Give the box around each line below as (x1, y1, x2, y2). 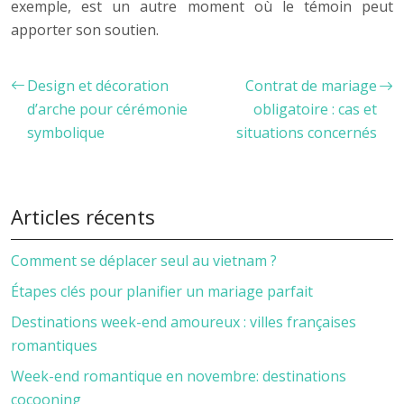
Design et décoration (27, 75, 169, 96)
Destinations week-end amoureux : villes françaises (11, 311, 356, 332)
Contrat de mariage (245, 75, 377, 96)
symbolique (27, 122, 105, 142)
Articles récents (11, 202, 155, 230)
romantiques (11, 335, 97, 355)
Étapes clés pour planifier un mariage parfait (11, 280, 313, 301)
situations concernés (236, 122, 377, 142)
